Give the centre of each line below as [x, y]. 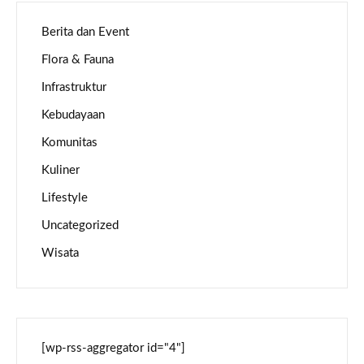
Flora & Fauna [78, 60]
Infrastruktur [74, 88]
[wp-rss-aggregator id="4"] [113, 349]
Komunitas [69, 143]
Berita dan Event [85, 32]
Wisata [60, 253]
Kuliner [61, 171]
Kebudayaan [73, 115]
